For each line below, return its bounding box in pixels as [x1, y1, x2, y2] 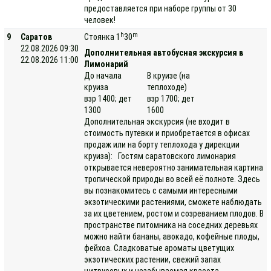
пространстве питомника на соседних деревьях [84, 220, 258, 230]
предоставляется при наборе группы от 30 [84, 4, 237, 13]
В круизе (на [147, 71, 191, 80]
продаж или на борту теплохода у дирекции [84, 140, 240, 149]
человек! [84, 15, 116, 25]
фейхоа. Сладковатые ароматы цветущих [84, 243, 235, 253]
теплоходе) [147, 82, 188, 92]
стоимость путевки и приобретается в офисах [84, 128, 250, 138]
